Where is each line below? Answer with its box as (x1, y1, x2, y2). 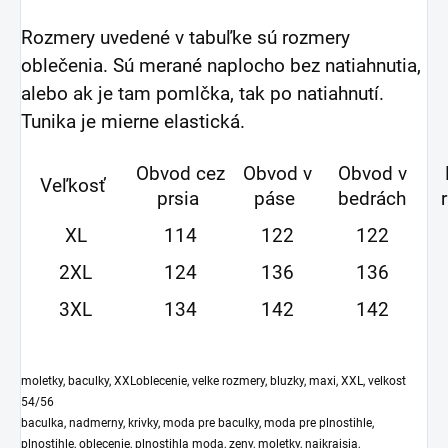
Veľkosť (40, 175, 111, 198)
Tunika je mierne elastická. (21, 111, 250, 134)
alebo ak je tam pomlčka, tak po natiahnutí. (21, 83, 384, 106)
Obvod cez (136, 163, 225, 186)
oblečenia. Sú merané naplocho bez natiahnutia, (21, 55, 421, 78)
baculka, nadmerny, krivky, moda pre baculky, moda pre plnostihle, (21, 416, 374, 431)
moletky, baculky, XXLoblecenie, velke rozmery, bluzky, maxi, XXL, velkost (21, 374, 406, 389)
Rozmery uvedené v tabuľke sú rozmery (21, 27, 350, 50)
